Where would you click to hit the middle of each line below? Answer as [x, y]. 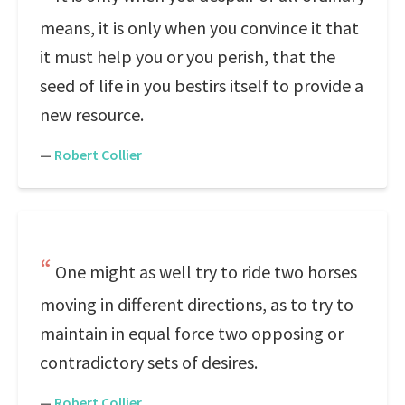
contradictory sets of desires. [149, 362]
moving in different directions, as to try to [197, 304]
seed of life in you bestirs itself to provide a [202, 85]
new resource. [92, 114]
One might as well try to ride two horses [206, 272]
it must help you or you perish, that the [188, 57]
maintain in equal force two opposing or [192, 333]
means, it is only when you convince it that [199, 28]
